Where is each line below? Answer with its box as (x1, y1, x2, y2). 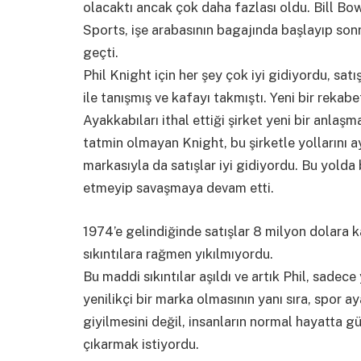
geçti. (83, 44, 118, 61)
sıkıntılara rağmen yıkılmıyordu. (83, 246, 273, 262)
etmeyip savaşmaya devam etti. (83, 180, 274, 197)
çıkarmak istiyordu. (83, 336, 199, 352)
